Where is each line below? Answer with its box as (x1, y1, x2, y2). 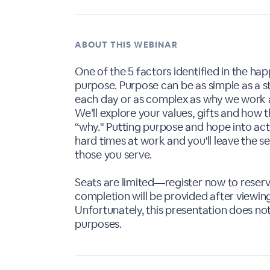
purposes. (75, 217, 122, 231)
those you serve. (75, 148, 152, 162)
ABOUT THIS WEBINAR (75, 39, 178, 50)
